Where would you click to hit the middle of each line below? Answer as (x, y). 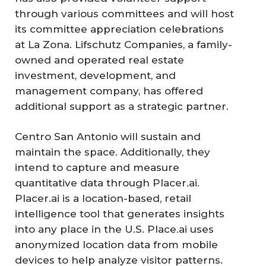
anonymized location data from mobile (116, 245)
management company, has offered (109, 91)
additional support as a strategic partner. (122, 106)
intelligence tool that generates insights (120, 214)
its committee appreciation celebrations (119, 29)
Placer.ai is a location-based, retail (103, 199)
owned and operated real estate (99, 60)
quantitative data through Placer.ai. (107, 183)
